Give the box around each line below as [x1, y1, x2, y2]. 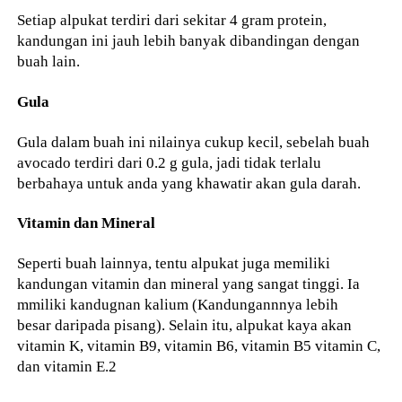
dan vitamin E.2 [17, 357, 118, 376]
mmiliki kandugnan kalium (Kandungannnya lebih [17, 295, 339, 314]
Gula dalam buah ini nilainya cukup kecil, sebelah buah [17, 132, 371, 151]
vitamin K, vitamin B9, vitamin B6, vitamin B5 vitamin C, [17, 336, 381, 355]
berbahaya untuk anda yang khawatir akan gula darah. [17, 173, 362, 192]
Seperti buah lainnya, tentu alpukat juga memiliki [17, 254, 331, 273]
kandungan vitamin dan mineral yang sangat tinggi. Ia [17, 275, 361, 293]
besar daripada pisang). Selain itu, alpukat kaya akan [17, 316, 353, 335]
